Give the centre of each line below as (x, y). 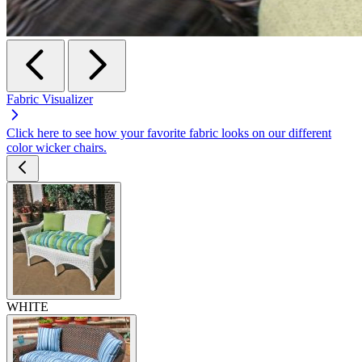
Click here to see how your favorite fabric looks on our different (169, 133)
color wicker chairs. (57, 147)
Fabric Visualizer (50, 99)
